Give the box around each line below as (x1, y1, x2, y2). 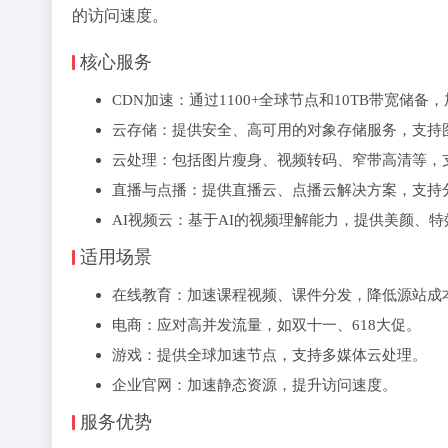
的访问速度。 (72, 7, 168, 24)
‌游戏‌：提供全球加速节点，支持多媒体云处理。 (112, 346, 427, 363)
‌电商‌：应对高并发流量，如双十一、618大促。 (112, 316, 421, 333)
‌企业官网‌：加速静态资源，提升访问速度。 (112, 376, 397, 393)
